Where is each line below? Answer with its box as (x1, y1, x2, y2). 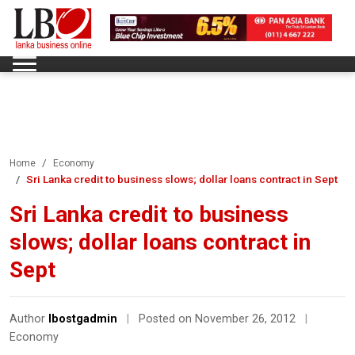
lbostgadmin (48, 311, 117, 326)
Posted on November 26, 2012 (139, 311, 299, 326)
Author (10, 311, 48, 326)
